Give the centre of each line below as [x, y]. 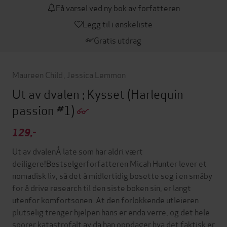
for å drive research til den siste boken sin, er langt [102, 187]
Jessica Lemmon [96, 74]
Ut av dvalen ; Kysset [70, 93]
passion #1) [45, 109]
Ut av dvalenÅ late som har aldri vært [78, 150]
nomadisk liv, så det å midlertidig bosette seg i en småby [112, 175]
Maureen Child [37, 74]
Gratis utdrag [118, 40]
